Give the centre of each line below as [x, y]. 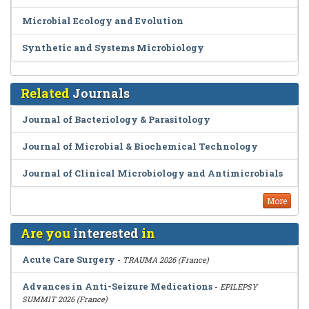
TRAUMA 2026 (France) [166, 260]
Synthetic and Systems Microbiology [113, 48]
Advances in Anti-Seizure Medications [117, 286]
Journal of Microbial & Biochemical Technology [140, 146]
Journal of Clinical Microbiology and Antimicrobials [152, 173]
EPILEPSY [239, 287]
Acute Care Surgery [69, 259]
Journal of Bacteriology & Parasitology [116, 119]
